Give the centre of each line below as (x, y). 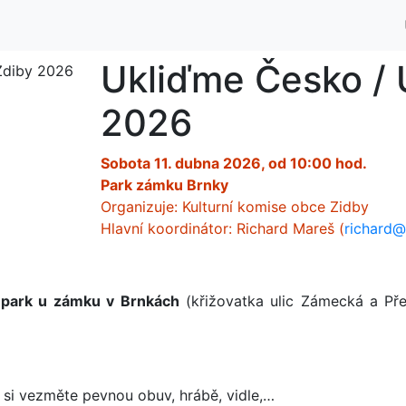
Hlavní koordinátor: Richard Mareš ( (222, 228)
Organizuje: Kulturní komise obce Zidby (235, 207)
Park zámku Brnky (164, 185)
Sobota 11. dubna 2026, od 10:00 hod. (234, 163)
